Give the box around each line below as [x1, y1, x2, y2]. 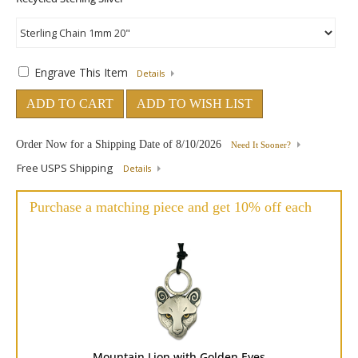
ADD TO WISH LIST [137, 97, 253, 110]
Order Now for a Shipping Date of [16, 138, 176, 150]
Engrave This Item [34, 65, 128, 80]
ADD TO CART [26, 97, 113, 110]
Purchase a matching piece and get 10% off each [30, 199, 312, 215]
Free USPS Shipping [17, 161, 115, 175]
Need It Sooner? [231, 141, 291, 149]
